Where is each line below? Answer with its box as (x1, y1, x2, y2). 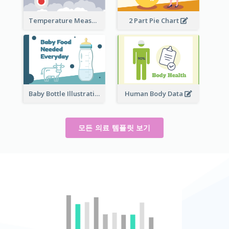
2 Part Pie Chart (129, 16, 181, 26)
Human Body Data (125, 89, 185, 99)
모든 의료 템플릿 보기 (78, 123, 151, 133)
